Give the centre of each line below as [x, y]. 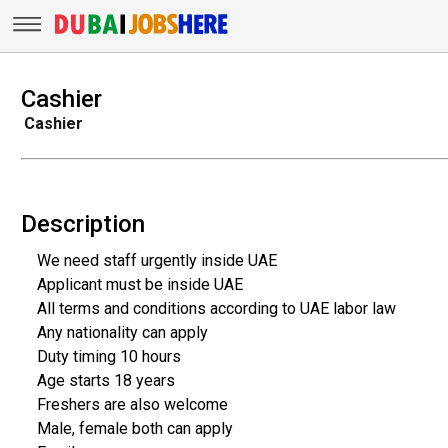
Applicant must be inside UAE [139, 284]
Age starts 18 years [105, 380]
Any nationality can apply [122, 332]
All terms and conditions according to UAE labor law [216, 308]
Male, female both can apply [134, 428]
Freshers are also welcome [132, 404]
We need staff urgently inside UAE [156, 260]
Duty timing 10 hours [108, 356]
